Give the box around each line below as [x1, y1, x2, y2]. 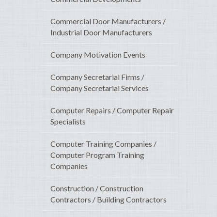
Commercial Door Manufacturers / [50, 16, 166, 26]
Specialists [50, 117, 86, 126]
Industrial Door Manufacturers [50, 28, 152, 37]
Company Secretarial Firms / [50, 72, 144, 82]
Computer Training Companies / [50, 139, 156, 149]
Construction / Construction [50, 184, 143, 193]
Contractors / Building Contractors [50, 195, 167, 204]
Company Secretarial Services [50, 83, 149, 93]
